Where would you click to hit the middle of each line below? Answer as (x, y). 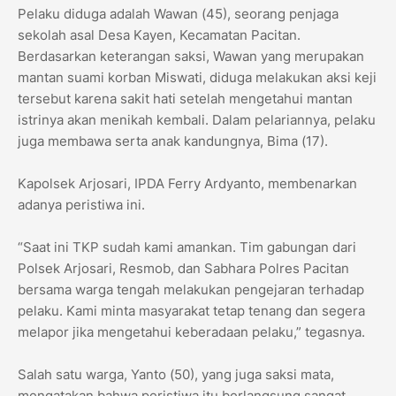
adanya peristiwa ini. (81, 205)
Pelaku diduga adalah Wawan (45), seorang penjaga (178, 14)
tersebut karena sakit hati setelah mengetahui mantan (185, 99)
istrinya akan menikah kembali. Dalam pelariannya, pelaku (197, 120)
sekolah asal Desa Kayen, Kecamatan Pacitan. (159, 35)
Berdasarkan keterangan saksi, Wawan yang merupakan (191, 57)
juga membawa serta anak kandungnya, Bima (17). (173, 141)
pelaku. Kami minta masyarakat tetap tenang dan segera (191, 311)
